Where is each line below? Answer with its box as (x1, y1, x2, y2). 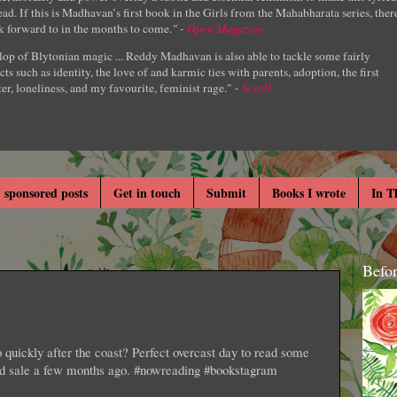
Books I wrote (271, 183, 346, 202)
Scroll (242, 80, 271, 97)
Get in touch (113, 183, 181, 202)
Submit (206, 183, 246, 202)
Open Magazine (187, 19, 263, 36)
